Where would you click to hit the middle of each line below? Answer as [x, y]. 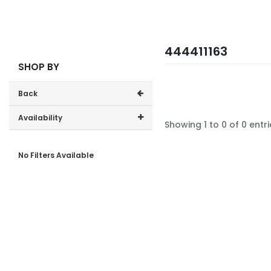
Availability [40, 118]
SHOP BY [39, 67]
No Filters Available [56, 155]
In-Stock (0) [59, 142]
